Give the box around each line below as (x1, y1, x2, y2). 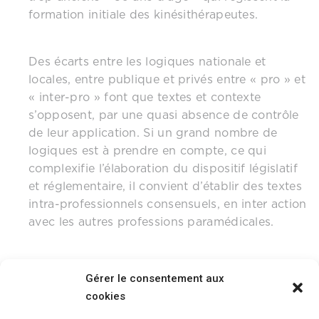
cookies (85, 290, 125, 303)
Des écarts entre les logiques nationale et (28, 56, 266, 68)
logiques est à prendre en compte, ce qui (28, 145, 266, 157)
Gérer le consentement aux (85, 272, 224, 285)
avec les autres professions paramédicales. (28, 216, 274, 228)
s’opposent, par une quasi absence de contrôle (28, 109, 299, 121)
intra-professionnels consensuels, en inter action (28, 198, 307, 210)
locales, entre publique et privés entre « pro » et (28, 73, 305, 85)
